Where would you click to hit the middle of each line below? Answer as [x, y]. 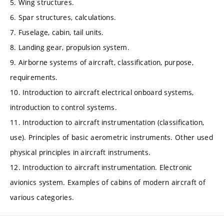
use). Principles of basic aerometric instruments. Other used [111, 137]
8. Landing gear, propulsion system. [70, 47]
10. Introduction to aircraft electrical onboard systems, [102, 92]
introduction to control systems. [63, 107]
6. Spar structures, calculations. [63, 17]
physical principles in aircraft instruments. [80, 152]
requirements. [34, 77]
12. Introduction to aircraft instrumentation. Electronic [101, 167]
